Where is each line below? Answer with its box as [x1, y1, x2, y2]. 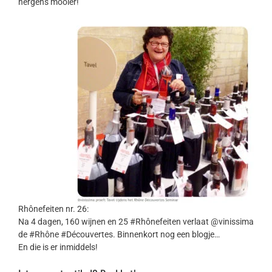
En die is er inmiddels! [18, 242, 98, 253]
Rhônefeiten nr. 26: [18, 204, 89, 214]
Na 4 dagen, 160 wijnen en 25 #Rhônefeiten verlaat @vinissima [18, 217, 254, 227]
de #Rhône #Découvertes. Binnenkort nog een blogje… [18, 229, 220, 240]
